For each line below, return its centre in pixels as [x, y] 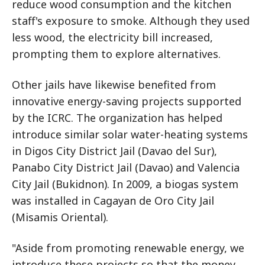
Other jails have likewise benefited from [114, 85]
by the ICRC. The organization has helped [117, 118]
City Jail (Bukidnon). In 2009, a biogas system [125, 184]
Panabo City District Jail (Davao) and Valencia [126, 167]
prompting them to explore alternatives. [116, 54]
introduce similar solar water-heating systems [130, 134]
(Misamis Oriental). [60, 217]
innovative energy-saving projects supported [127, 101]
